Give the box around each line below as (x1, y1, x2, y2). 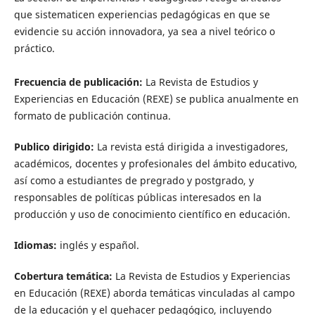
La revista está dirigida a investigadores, (94, 140, 288, 153)
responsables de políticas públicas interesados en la (13, 191, 262, 204)
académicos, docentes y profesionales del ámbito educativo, (13, 157, 297, 170)
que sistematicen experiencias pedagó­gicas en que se (13, 7, 270, 21)
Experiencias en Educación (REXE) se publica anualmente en (13, 91, 299, 105)
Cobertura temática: (13, 269, 112, 283)
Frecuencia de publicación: (13, 75, 143, 89)
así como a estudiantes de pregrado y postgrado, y (13, 174, 254, 187)
